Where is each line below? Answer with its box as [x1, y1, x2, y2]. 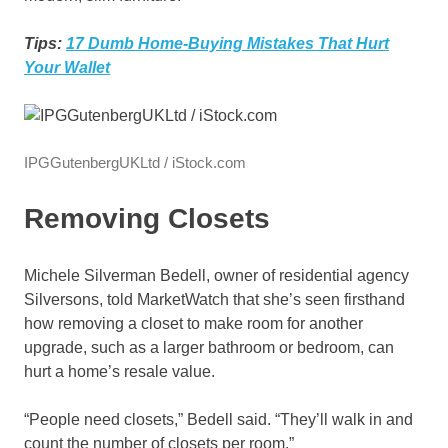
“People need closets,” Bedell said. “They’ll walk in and [24, 411, 413, 429]
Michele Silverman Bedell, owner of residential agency [24, 267, 409, 285]
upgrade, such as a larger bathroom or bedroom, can [24, 339, 394, 357]
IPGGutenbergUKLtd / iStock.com [24, 154, 246, 172]
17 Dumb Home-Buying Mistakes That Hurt [66, 35, 389, 53]
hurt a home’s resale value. [24, 363, 215, 381]
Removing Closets [24, 203, 270, 235]
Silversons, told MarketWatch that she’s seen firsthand [24, 291, 405, 309]
